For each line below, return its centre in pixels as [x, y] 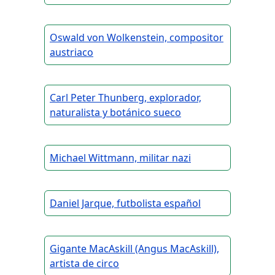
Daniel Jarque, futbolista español [125, 203]
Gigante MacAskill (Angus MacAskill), [134, 249]
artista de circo [84, 264]
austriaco [72, 52]
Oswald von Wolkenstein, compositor [137, 38]
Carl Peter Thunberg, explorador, [126, 98]
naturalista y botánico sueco [115, 113]
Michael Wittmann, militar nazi [120, 158]
